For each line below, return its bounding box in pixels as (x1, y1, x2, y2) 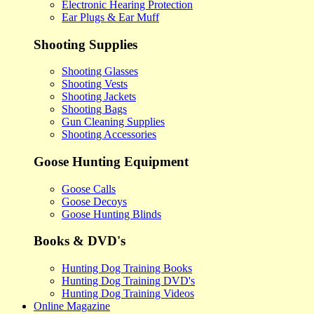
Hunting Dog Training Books (62, 262, 192, 275)
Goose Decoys (62, 195, 127, 207)
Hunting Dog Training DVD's (62, 275, 195, 287)
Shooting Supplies (34, 36, 137, 52)
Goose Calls (62, 182, 116, 195)
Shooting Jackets (62, 90, 136, 103)
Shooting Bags (62, 103, 127, 116)
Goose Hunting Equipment (34, 153, 189, 169)
